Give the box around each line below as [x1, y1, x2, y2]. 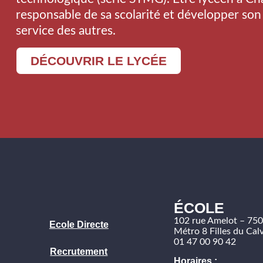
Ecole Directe [49, 220, 109, 230]
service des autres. [15, 24, 116, 37]
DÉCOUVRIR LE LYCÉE [30, 54, 167, 68]
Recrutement [50, 247, 108, 257]
